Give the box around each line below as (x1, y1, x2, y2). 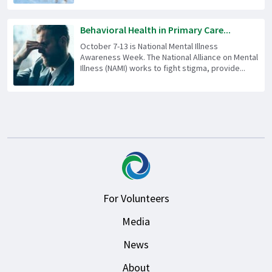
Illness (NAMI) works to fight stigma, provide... (80, 62, 245, 73)
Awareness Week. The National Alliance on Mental (80, 51, 258, 63)
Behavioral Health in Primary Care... (80, 23, 231, 36)
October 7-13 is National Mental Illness (80, 40, 218, 52)
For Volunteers (103, 191, 169, 205)
